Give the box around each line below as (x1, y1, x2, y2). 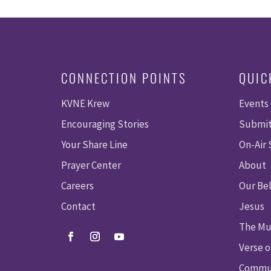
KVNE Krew (60, 96, 109, 110)
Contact (60, 199, 96, 213)
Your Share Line (60, 137, 128, 151)
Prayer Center (60, 158, 121, 172)
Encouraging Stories (60, 117, 149, 131)
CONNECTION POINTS (60, 68, 187, 87)
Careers (60, 178, 94, 192)
